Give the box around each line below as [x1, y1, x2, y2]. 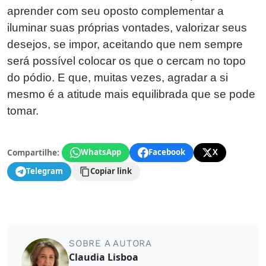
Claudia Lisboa [69, 250, 138, 264]
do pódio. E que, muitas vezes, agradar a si [7, 71, 228, 84]
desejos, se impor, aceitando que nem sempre [7, 37, 243, 50]
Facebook [148, 147, 185, 158]
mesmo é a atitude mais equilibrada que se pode [7, 87, 255, 100]
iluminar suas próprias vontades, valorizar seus [7, 21, 247, 34]
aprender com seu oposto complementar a [7, 4, 224, 17]
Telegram [26, 166, 63, 177]
